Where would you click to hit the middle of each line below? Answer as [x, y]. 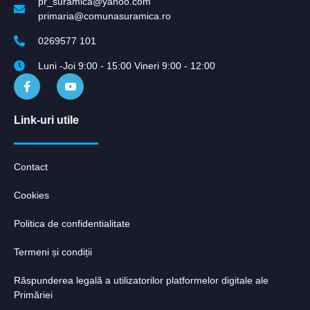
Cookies [31, 195]
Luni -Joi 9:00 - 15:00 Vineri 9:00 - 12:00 [127, 65]
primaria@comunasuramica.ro [104, 16]
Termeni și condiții [53, 252]
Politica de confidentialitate [72, 224]
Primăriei [33, 295]
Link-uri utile [46, 120]
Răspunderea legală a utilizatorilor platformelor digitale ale [141, 281]
